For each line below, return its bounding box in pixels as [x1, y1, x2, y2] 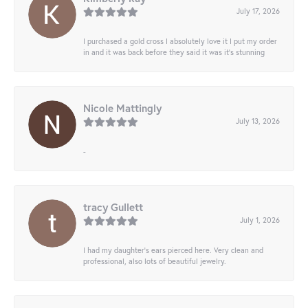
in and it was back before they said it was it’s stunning [83, 47, 265, 58]
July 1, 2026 [240, 214, 280, 225]
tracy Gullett [83, 200, 143, 214]
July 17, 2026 [236, 5, 280, 16]
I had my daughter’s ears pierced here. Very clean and [83, 245, 263, 256]
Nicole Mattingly [83, 101, 162, 115]
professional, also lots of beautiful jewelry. [83, 256, 226, 267]
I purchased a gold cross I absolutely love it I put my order [83, 36, 277, 47]
